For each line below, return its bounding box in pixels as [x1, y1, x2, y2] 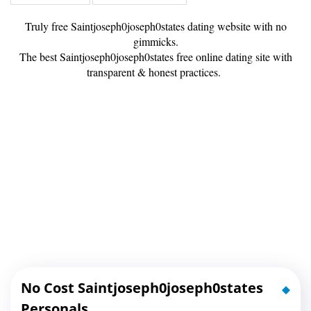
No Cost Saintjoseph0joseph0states [21, 278, 263, 298]
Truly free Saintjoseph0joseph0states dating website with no [24, 19, 287, 34]
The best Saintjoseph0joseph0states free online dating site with [19, 49, 292, 65]
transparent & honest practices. [87, 65, 224, 80]
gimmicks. [133, 34, 178, 49]
